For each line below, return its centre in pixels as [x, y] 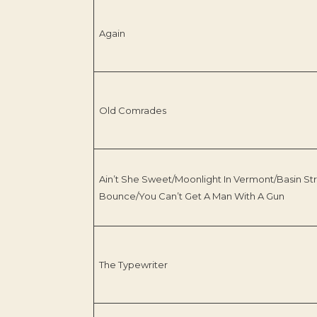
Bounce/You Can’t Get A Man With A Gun [191, 196]
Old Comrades [132, 111]
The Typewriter [133, 265]
